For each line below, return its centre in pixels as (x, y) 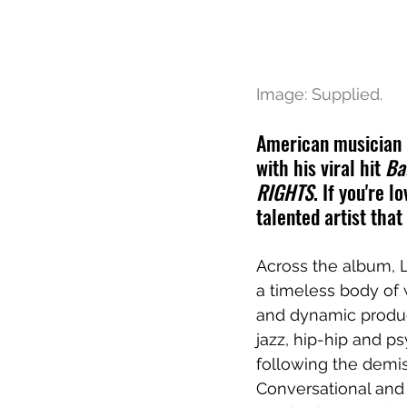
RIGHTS (285, 191)
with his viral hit (321, 167)
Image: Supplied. (319, 94)
